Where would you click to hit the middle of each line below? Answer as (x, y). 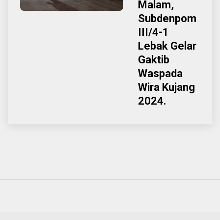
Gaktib (154, 60)
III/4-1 (153, 32)
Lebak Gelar (167, 46)
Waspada (160, 73)
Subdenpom (167, 18)
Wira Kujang (166, 87)
